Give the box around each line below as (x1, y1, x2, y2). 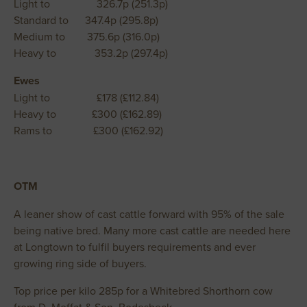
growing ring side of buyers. (14, 256, 147, 271)
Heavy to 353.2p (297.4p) (14, 45, 168, 60)
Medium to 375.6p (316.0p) (14, 29, 160, 44)
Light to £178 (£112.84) (14, 90, 159, 105)
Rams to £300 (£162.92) (14, 123, 163, 138)
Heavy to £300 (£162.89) (14, 106, 162, 121)
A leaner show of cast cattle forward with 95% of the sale (14, 206, 284, 221)
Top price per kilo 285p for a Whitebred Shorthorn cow (14, 283, 273, 298)
